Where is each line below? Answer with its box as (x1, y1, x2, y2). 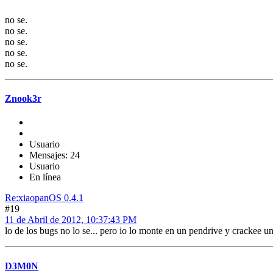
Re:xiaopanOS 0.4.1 (5, 193, 83, 204)
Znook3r (5, 93, 41, 104)
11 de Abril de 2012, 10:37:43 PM (5, 214, 136, 225)
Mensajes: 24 (29, 150, 80, 161)
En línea (29, 172, 61, 183)
